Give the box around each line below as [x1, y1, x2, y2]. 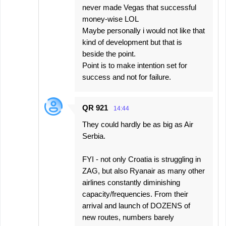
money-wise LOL [82, 15, 139, 24]
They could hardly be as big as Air [82, 120, 193, 129]
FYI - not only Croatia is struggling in [82, 155, 201, 164]
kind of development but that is [82, 38, 182, 47]
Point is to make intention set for [82, 61, 187, 70]
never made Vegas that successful [82, 3, 196, 12]
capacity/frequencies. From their [82, 190, 188, 199]
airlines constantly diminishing [82, 178, 180, 187]
